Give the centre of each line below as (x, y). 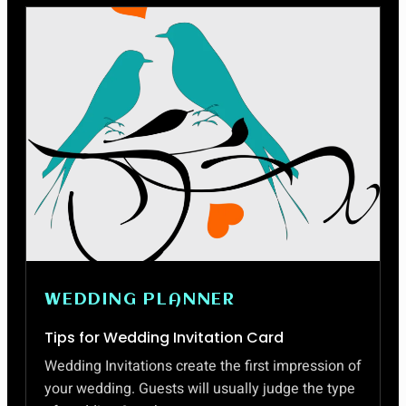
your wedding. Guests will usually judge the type (200, 389)
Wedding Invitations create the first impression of (203, 366)
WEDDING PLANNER (140, 300)
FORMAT (97, 73)
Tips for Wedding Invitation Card (164, 338)
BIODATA (98, 57)
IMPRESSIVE (109, 40)
